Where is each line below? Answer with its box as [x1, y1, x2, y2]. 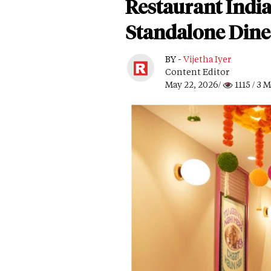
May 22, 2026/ [165, 78, 223, 90]
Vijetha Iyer [183, 53, 231, 65]
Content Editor [165, 65, 229, 77]
